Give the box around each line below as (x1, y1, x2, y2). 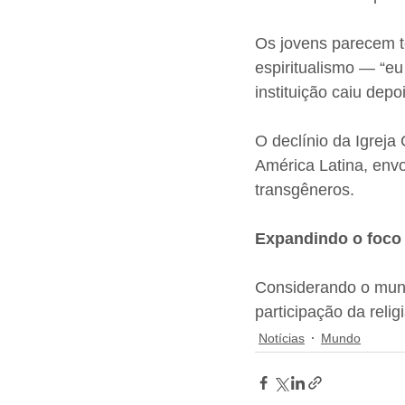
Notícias (259, 330, 305, 345)
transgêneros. (255, 181, 354, 200)
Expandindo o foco (255, 230, 401, 249)
